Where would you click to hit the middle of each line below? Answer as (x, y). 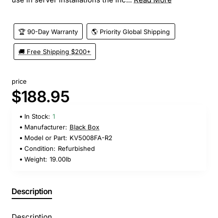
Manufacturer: (46, 127)
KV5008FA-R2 (91, 138)
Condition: (40, 149)
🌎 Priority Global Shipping (131, 31)
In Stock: (37, 117)
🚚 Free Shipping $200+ (55, 52)
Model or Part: (46, 138)
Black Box (84, 127)
